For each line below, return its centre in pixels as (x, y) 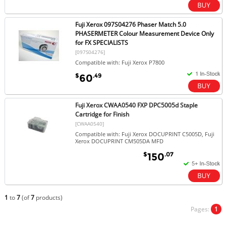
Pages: (201, 209)
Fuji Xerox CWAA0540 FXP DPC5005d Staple (137, 105)
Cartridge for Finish (102, 114)
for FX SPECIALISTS (102, 42)
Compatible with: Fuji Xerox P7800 (120, 62)
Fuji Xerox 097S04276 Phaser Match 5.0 (131, 24)
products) (48, 198)
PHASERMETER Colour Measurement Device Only (145, 33)
